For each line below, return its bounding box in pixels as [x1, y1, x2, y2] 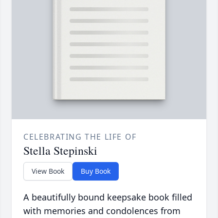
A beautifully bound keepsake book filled [23, 191, 192, 203]
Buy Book [81, 166, 110, 176]
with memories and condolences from [23, 204, 181, 217]
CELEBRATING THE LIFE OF [23, 131, 137, 142]
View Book [32, 166, 64, 176]
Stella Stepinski [23, 142, 97, 158]
